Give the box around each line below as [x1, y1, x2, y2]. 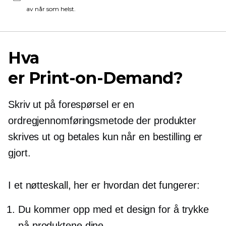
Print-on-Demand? [28, 68, 183, 88]
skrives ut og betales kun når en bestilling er [8, 131, 203, 142]
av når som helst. [26, 5, 76, 13]
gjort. [8, 147, 31, 158]
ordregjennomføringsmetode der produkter [8, 115, 197, 126]
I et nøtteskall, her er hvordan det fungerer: [8, 180, 200, 191]
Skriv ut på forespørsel [8, 99, 108, 110]
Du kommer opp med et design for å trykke [18, 204, 209, 215]
